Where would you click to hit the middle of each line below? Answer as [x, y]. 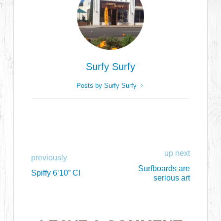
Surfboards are [164, 168]
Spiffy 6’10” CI [56, 173]
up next [177, 153]
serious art [171, 178]
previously [49, 158]
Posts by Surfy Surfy [107, 85]
